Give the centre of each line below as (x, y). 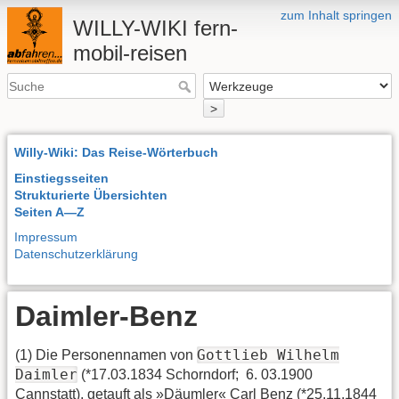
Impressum (46, 237)
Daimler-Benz (106, 317)
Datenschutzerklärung (76, 254)
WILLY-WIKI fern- (155, 28)
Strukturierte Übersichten (91, 195)
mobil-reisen (130, 53)
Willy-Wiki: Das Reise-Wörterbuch (116, 152)
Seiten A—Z (49, 212)
